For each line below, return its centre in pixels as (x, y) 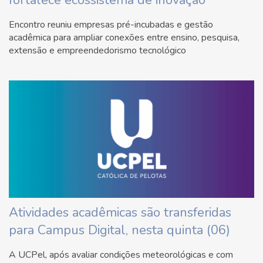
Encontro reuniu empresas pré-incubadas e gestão (111, 24)
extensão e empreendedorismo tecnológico (97, 50)
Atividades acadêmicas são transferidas (120, 212)
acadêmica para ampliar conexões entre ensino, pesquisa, (124, 37)
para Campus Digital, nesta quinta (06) (119, 230)
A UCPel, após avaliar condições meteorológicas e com (121, 254)
